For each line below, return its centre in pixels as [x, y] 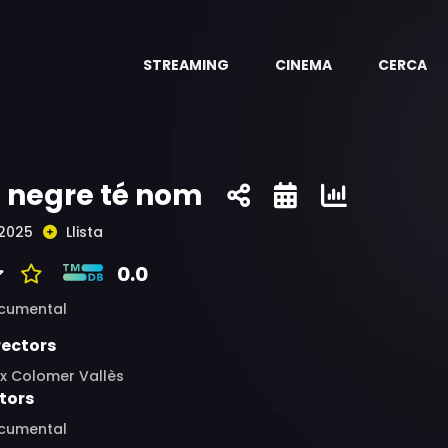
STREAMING [186, 65]
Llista [84, 232]
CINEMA [303, 65]
